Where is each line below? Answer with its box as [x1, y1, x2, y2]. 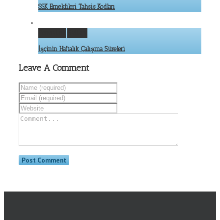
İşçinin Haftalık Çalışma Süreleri [38, 45, 125, 53]
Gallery [67, 28, 87, 37]
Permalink [38, 28, 66, 37]
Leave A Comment [19, 62, 89, 74]
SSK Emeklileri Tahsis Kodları [38, 3, 115, 11]
